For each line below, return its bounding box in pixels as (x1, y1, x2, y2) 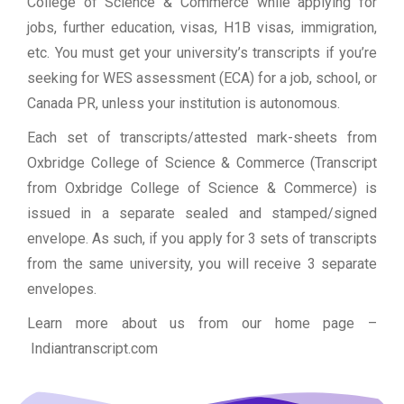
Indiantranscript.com (27, 340, 161, 358)
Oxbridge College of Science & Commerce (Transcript (27, 154, 377, 172)
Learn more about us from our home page (27, 315, 368, 333)
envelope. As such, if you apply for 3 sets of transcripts (27, 230, 377, 248)
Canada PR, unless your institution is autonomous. (27, 95, 340, 113)
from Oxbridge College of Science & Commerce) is (27, 179, 377, 197)
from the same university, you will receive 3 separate (27, 255, 377, 273)
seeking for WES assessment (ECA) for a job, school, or (27, 69, 377, 87)
